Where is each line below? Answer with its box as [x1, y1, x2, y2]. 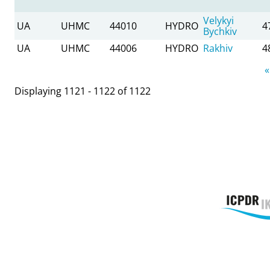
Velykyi [203, 13, 234, 27]
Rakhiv [203, 41, 233, 55]
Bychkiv [203, 24, 237, 38]
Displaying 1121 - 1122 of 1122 [14, 84, 151, 98]
